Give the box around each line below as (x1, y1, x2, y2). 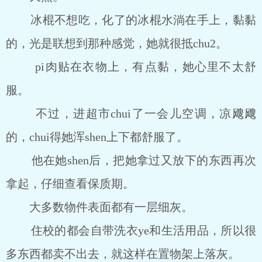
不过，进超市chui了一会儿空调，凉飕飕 (6, 107, 256, 120)
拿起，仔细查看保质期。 (6, 177, 135, 190)
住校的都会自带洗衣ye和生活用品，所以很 (6, 224, 256, 237)
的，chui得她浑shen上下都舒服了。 (6, 130, 188, 143)
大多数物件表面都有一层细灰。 (6, 201, 193, 213)
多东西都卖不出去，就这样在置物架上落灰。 (6, 247, 240, 260)
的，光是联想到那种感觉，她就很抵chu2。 (6, 37, 227, 50)
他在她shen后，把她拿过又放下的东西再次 (6, 154, 256, 167)
